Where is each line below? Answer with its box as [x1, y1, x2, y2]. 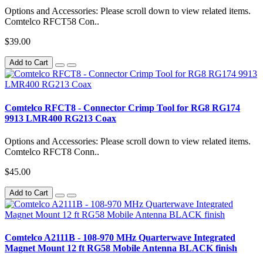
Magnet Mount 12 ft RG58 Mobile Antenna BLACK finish [5, 243, 237, 254]
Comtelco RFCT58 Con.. [5, 16, 99, 27]
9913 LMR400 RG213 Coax [5, 113, 116, 123]
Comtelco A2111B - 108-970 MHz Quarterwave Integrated [5, 232, 235, 243]
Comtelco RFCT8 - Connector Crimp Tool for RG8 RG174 [5, 102, 240, 113]
